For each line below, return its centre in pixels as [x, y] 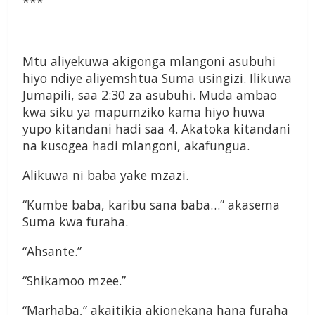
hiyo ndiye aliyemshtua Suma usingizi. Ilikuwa [157, 78]
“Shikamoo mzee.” [74, 281]
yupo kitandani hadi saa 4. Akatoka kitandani [156, 129]
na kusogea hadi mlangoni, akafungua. [136, 146]
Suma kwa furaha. [75, 222]
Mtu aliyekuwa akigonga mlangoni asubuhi [149, 62]
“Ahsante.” [52, 251]
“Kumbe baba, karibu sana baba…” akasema [151, 205]
